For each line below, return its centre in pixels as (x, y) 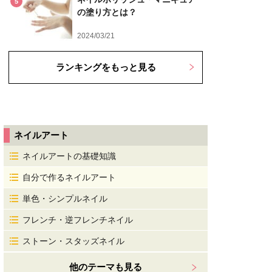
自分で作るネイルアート (69, 177)
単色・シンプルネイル (65, 199)
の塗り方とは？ (107, 12)
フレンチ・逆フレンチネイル (78, 220)
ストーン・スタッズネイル (73, 241)
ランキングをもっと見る (106, 67)
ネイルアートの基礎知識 (69, 156)
